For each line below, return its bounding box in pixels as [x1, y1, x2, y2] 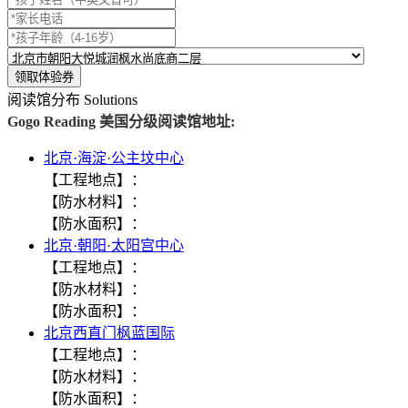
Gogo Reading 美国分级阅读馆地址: [7, 113, 235, 129]
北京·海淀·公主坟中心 [44, 149, 184, 166]
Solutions [84, 91, 138, 107]
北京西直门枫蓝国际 [44, 324, 175, 341]
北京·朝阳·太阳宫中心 [44, 237, 184, 253]
